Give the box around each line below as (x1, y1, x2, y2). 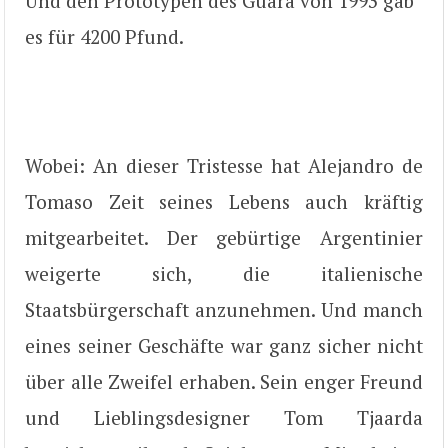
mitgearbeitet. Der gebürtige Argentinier (25, 225, 423, 251)
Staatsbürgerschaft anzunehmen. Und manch (25, 297, 423, 323)
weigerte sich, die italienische (25, 261, 423, 287)
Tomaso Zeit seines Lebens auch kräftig (25, 189, 423, 215)
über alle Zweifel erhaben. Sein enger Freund (25, 369, 423, 395)
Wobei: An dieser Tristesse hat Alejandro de (25, 153, 423, 179)
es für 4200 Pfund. (25, 23, 184, 49)
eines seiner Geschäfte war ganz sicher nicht (25, 333, 423, 359)
